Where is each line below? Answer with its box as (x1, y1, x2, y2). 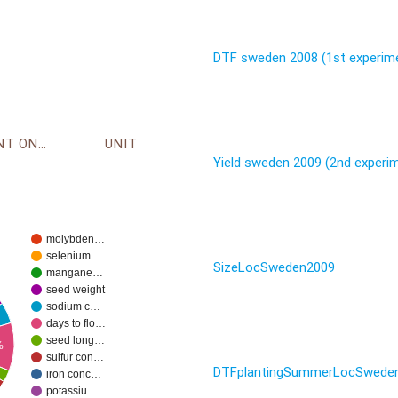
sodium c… (45, 300, 100, 314)
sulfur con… (45, 351, 104, 364)
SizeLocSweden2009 (213, 259, 336, 276)
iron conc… (45, 368, 101, 381)
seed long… (45, 334, 105, 347)
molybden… (45, 233, 105, 246)
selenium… (45, 250, 101, 263)
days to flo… (45, 317, 106, 330)
